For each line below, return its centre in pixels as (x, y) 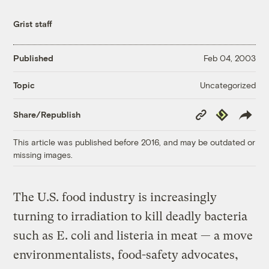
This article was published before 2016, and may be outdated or (134, 142)
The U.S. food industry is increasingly (115, 197)
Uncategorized (228, 85)
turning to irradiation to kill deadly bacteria (131, 216)
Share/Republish (47, 115)
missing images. (43, 154)
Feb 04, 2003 (229, 58)
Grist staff (33, 23)
